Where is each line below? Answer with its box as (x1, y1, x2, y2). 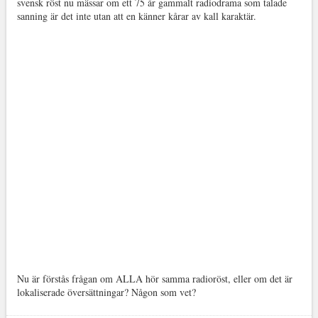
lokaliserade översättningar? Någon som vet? (16, 285, 196, 299)
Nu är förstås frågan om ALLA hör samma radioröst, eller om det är (16, 272, 292, 285)
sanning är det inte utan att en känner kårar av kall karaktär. (16, 9, 256, 23)
